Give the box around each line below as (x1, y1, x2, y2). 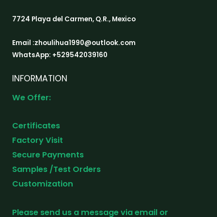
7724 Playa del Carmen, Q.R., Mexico (12, 14, 136, 24)
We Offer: (12, 92, 51, 103)
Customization (12, 178, 73, 190)
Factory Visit (12, 135, 63, 146)
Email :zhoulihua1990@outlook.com (12, 38, 136, 47)
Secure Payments (12, 149, 84, 161)
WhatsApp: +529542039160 (12, 50, 108, 60)
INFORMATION (12, 72, 67, 84)
